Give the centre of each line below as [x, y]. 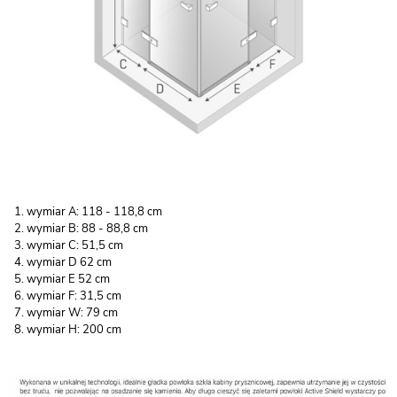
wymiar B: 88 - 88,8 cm [87, 228]
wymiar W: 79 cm [72, 312]
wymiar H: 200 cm [74, 329]
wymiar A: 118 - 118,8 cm [94, 211]
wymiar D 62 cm [69, 262]
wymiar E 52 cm [68, 279]
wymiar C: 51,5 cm [75, 245]
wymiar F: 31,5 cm [74, 296]
